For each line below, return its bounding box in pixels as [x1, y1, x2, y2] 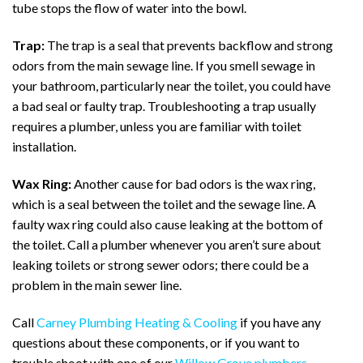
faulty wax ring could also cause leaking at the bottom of [12, 216, 323, 232]
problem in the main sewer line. [12, 276, 181, 293]
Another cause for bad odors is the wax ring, [74, 175, 315, 191]
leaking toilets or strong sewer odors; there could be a [12, 256, 309, 272]
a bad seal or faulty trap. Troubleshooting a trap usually [12, 98, 316, 114]
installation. [12, 139, 76, 155]
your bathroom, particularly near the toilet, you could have [12, 78, 331, 94]
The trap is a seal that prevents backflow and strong [45, 37, 333, 53]
